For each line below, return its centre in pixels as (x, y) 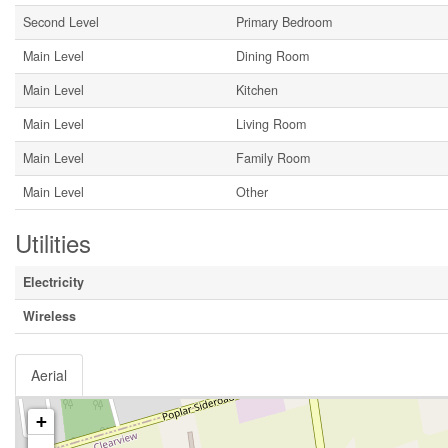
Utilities (53, 242)
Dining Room (272, 56)
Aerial (49, 375)
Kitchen (257, 90)
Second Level (61, 22)
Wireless (49, 316)
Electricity (53, 282)
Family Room (273, 158)
